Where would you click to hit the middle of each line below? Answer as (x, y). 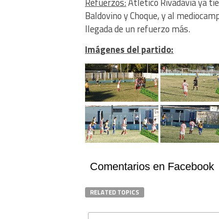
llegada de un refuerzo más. (138, 29)
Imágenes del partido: (129, 49)
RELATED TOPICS (115, 192)
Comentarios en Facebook (152, 167)
